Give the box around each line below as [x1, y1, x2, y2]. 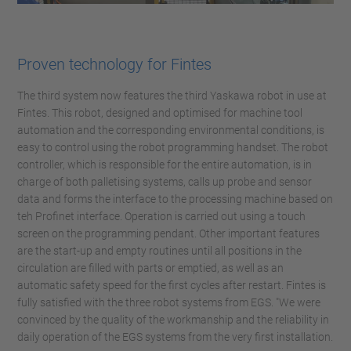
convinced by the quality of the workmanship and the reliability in [17, 313, 329, 326]
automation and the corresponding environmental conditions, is [17, 123, 324, 136]
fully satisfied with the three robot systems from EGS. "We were [17, 295, 320, 309]
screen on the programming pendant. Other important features [17, 226, 320, 240]
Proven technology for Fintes [17, 54, 212, 74]
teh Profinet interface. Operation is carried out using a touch [17, 209, 306, 223]
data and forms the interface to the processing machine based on [17, 192, 333, 205]
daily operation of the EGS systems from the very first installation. [17, 330, 333, 343]
